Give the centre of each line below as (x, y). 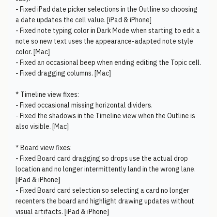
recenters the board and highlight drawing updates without (105, 201)
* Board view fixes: (44, 148)
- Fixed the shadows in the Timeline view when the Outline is (105, 116)
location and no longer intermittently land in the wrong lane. (106, 169)
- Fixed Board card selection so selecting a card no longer (102, 190)
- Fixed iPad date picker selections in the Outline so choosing (107, 9)
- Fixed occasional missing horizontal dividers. (84, 105)
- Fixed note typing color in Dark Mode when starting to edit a (108, 31)
